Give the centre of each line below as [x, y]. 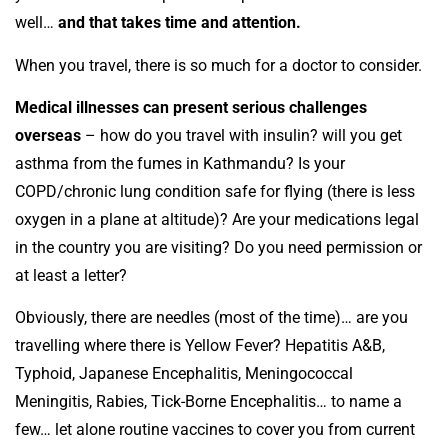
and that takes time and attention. [179, 23]
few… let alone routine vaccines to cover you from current [215, 430]
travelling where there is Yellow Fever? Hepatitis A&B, [200, 346]
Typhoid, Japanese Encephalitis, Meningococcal [184, 374]
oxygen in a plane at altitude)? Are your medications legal [217, 220]
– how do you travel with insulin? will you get [241, 136]
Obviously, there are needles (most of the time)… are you [211, 318]
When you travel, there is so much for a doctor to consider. [218, 65]
